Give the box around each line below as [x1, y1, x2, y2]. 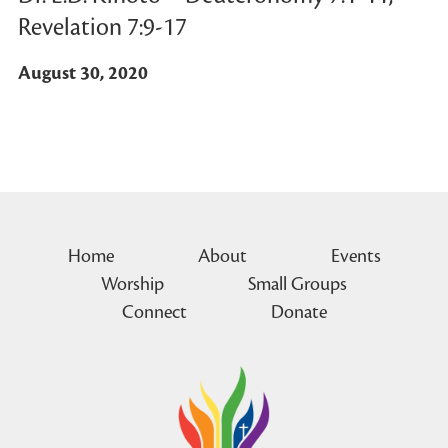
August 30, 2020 [17, 61, 148, 85]
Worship [101, 272, 164, 296]
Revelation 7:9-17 [17, 12, 187, 43]
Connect [121, 300, 187, 324]
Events [330, 244, 381, 268]
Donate [270, 300, 327, 324]
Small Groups [248, 272, 347, 296]
